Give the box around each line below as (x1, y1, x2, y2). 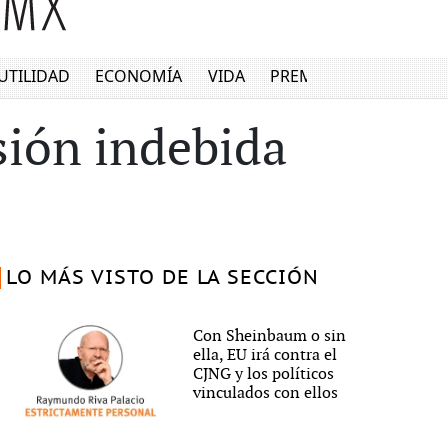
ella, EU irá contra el (193, 346, 338, 366)
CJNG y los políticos (193, 365, 335, 385)
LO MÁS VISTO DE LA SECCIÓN (5, 267, 319, 289)
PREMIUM (270, 65, 347, 88)
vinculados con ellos (193, 384, 339, 404)
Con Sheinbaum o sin (193, 327, 347, 347)
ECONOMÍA (95, 65, 183, 88)
